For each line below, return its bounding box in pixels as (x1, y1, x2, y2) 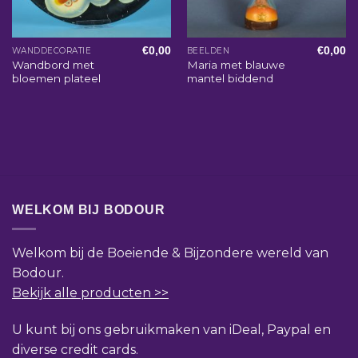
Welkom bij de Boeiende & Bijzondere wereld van (12, 245, 328, 261)
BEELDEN (186, 45, 230, 56)
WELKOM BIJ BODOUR (12, 202, 165, 217)
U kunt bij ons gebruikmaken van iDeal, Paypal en (12, 321, 331, 337)
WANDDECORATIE (11, 45, 92, 56)
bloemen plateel (11, 71, 101, 85)
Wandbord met (11, 58, 94, 71)
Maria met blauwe (186, 58, 285, 71)
